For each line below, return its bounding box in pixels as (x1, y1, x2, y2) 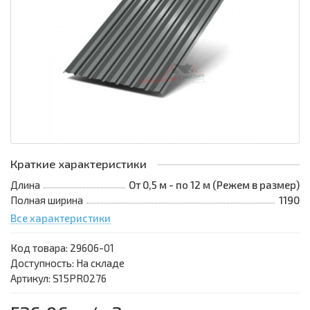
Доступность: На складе (10, 257, 125, 270)
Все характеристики (10, 212, 111, 225)
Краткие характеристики (10, 157, 147, 171)
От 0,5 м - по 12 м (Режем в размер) (129, 179, 300, 192)
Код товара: (10, 241, 70, 255)
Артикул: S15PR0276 (10, 272, 107, 285)
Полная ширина (10, 194, 83, 207)
